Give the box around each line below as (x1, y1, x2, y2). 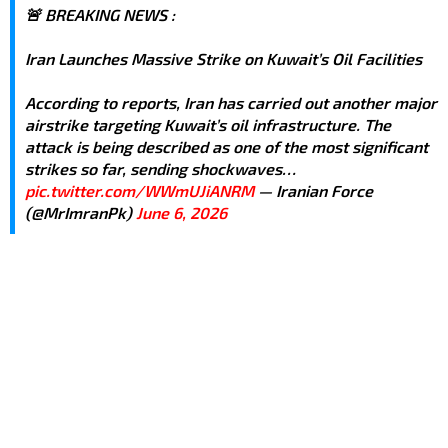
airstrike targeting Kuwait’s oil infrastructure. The (25, 114, 391, 134)
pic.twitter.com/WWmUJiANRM (25, 180, 254, 200)
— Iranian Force (254, 180, 373, 200)
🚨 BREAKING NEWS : (25, 4, 175, 24)
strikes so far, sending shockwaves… (25, 158, 296, 178)
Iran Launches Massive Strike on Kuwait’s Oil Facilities (25, 48, 422, 68)
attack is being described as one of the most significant (25, 136, 428, 156)
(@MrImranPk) (25, 202, 136, 222)
